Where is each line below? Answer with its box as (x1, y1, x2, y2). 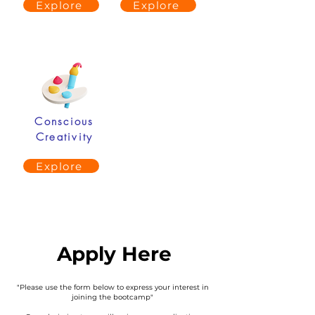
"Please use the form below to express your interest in (16, 283, 209, 292)
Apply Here (56, 242, 172, 266)
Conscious (34, 115, 94, 129)
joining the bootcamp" (72, 292, 153, 302)
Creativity (35, 130, 94, 144)
